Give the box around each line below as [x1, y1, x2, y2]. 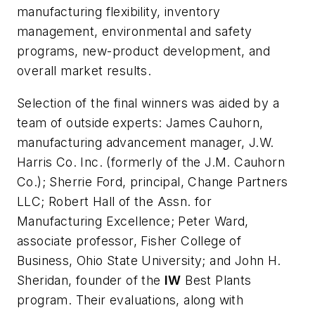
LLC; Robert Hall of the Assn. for [17, 193, 212, 209]
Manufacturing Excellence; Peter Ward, [17, 213, 249, 229]
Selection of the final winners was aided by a [17, 95, 279, 110]
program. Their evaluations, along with [17, 292, 244, 307]
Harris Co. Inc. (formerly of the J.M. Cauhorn [17, 154, 285, 169]
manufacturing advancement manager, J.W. [17, 134, 274, 150]
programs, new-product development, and [17, 44, 271, 59]
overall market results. [17, 63, 152, 79]
